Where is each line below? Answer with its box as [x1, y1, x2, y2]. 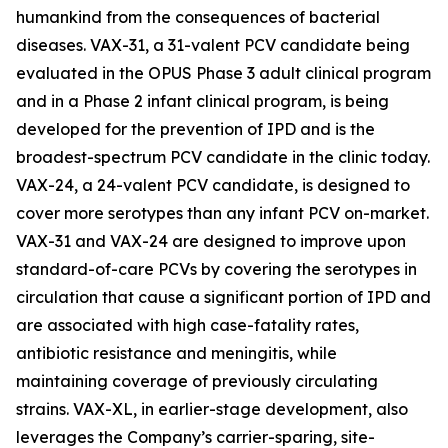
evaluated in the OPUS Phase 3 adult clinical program [16, 63, 431, 83]
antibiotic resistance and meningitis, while [16, 343, 337, 363]
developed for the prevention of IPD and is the [16, 119, 375, 139]
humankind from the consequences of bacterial [16, 7, 380, 27]
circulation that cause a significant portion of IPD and [16, 287, 431, 307]
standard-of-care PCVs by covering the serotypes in [16, 259, 417, 279]
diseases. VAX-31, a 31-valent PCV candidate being [16, 35, 410, 55]
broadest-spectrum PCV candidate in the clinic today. [16, 147, 430, 167]
